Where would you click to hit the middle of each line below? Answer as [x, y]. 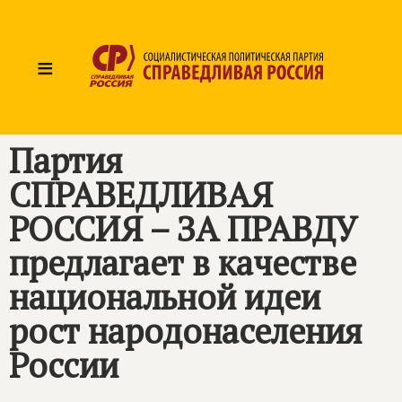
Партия [66, 161]
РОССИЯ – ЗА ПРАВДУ [183, 229]
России [64, 365]
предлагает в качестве [183, 263]
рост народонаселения [185, 331]
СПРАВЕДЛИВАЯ [141, 195]
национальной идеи [165, 297]
